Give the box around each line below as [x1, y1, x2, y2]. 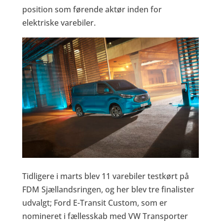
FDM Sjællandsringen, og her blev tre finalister [22, 184, 194, 195]
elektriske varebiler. [22, 17, 96, 28]
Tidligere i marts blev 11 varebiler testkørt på [22, 171, 189, 182]
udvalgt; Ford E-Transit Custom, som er [22, 197, 167, 209]
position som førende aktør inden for [22, 3, 162, 15]
